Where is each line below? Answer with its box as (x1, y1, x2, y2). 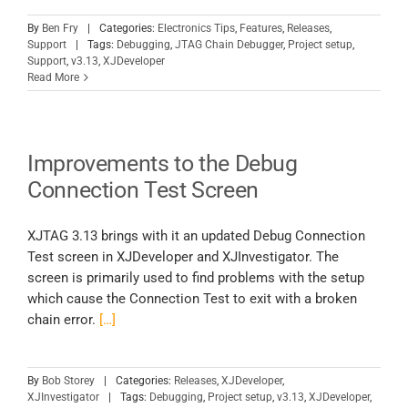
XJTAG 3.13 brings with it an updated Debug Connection (27, 228, 365, 245)
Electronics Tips (158, 22, 235, 36)
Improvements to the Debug (27, 150, 298, 178)
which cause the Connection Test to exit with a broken (27, 291, 357, 308)
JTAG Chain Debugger (175, 38, 283, 52)
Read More (27, 71, 79, 85)
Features (240, 22, 282, 36)
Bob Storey (42, 374, 95, 388)
